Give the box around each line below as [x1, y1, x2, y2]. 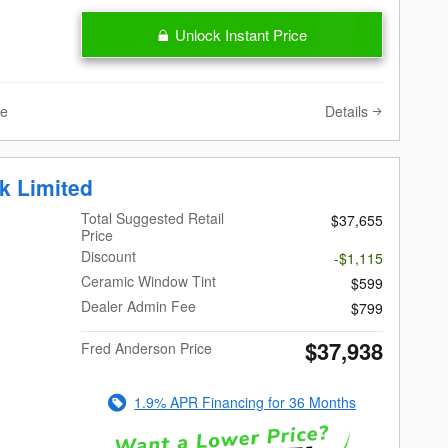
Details [325, 100, 368, 121]
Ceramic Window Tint [81, 271, 217, 292]
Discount [81, 246, 137, 267]
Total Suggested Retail [81, 208, 225, 229]
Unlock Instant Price [175, 23, 308, 45]
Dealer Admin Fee [81, 296, 197, 317]
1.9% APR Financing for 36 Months [134, 392, 357, 413]
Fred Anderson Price [81, 338, 213, 359]
